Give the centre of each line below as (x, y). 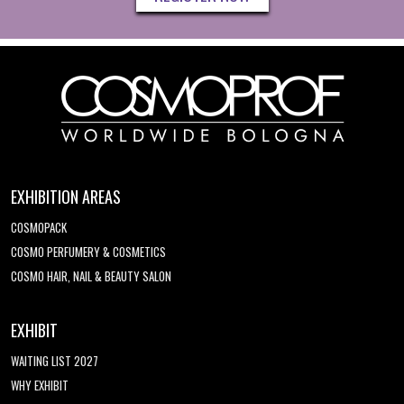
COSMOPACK (39, 228)
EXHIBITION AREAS (66, 197)
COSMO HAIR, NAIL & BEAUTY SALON (91, 276)
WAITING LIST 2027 (55, 361)
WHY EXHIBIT (40, 386)
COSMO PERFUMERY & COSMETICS (88, 252)
